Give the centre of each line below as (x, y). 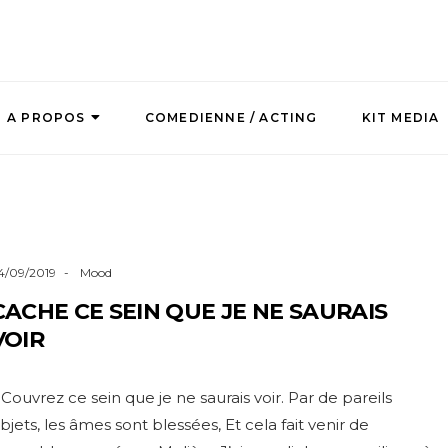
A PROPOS (46, 118)
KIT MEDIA (400, 118)
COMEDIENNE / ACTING (231, 118)
